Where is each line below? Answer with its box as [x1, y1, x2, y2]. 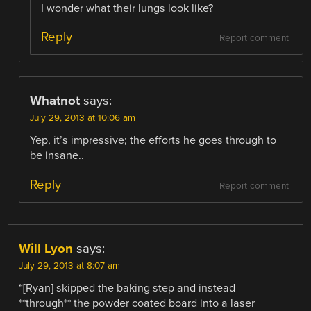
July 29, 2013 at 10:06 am [30, 112, 136, 124]
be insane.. [30, 149, 85, 163]
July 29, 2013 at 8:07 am [19, 260, 121, 271]
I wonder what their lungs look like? [41, 1, 214, 16]
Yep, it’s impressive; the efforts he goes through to [30, 133, 277, 148]
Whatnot [30, 93, 81, 109]
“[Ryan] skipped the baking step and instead [19, 280, 236, 295]
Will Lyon [19, 240, 74, 256]
